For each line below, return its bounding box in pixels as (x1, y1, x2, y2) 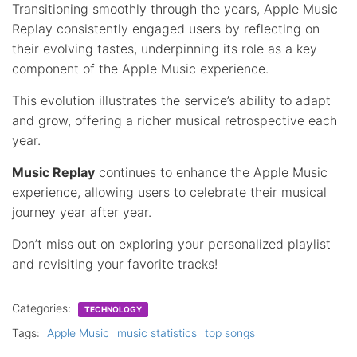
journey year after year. (12, 203, 151, 220)
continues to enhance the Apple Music (95, 163, 328, 180)
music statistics (117, 325, 197, 339)
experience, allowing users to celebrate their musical (12, 183, 327, 200)
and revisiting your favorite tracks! (12, 255, 218, 272)
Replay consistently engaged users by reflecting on (12, 20, 320, 37)
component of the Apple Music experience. (12, 60, 269, 76)
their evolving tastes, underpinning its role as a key (12, 40, 317, 57)
